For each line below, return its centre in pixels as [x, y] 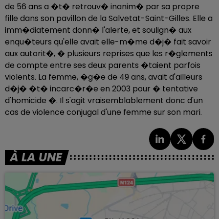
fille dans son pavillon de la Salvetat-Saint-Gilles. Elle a [109, 18]
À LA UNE [36, 157]
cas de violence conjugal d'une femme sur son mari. [103, 112]
